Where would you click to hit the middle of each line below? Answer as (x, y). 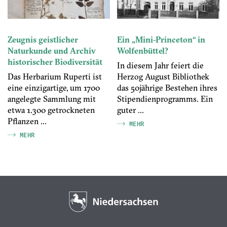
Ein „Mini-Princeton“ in (161, 40)
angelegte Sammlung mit (52, 99)
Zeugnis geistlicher (43, 40)
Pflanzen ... (27, 121)
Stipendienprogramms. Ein (165, 99)
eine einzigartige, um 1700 (54, 88)
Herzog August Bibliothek (163, 77)
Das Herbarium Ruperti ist (55, 77)
